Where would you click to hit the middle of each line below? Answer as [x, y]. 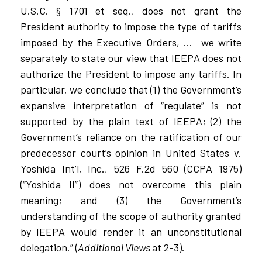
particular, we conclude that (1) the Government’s [131, 90]
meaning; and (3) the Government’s [131, 200]
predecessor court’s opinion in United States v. [131, 153]
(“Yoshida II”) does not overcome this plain [131, 185]
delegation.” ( [49, 248]
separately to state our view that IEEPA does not [131, 58]
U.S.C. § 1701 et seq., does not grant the [131, 11]
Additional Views [115, 248]
